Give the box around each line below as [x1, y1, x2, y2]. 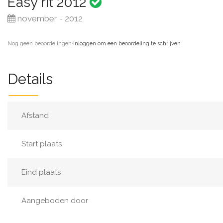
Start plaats [21, 139, 62, 148]
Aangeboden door [21, 196, 88, 205]
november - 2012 [15, 13, 83, 23]
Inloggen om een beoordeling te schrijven [73, 40, 181, 47]
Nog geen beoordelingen [7, 40, 72, 47]
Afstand [21, 111, 49, 120]
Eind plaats [21, 168, 61, 177]
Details [7, 71, 53, 88]
